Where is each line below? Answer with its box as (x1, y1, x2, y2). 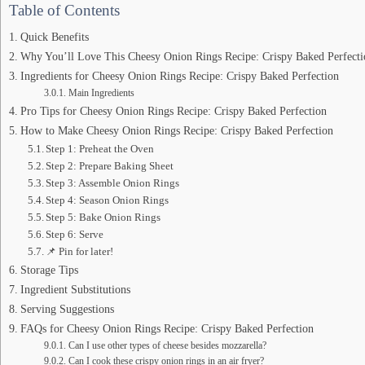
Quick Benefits (20, 29, 89, 43)
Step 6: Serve (46, 227, 104, 240)
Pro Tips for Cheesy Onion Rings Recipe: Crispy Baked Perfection (20, 103, 327, 117)
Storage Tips (20, 262, 78, 276)
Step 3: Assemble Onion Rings (46, 176, 180, 189)
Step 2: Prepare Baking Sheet (46, 159, 174, 172)
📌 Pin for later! (46, 244, 114, 257)
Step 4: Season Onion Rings (46, 193, 169, 206)
